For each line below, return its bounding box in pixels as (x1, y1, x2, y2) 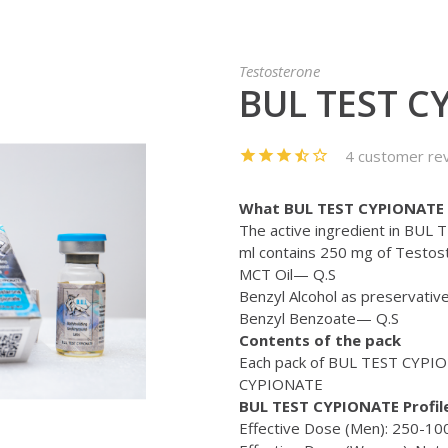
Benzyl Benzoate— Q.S (239, 308, 399, 328)
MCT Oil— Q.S (239, 264, 336, 284)
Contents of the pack (239, 330, 401, 350)
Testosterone (239, 61, 320, 81)
